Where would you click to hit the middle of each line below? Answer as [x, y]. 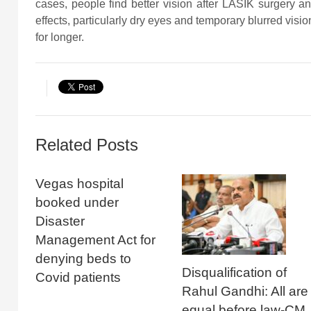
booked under [77, 202]
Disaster [60, 221]
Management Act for [95, 239]
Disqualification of [234, 272]
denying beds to [83, 258]
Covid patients [78, 277]
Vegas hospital [79, 183]
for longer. [59, 37]
